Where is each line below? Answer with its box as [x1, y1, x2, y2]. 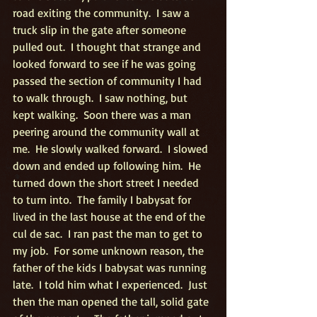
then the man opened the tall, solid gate [13, 294, 212, 309]
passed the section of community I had [13, 74, 204, 88]
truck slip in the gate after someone [13, 23, 189, 37]
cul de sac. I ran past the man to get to [13, 226, 205, 241]
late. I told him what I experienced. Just [13, 277, 210, 292]
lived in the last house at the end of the [13, 209, 208, 224]
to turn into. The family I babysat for [13, 192, 194, 207]
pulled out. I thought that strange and [13, 40, 204, 54]
